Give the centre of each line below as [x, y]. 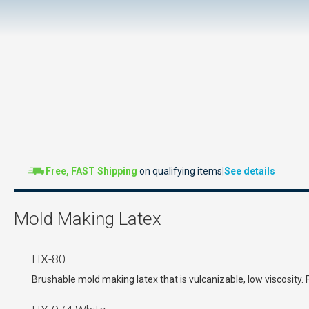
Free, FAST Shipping [91, 171]
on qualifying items [180, 171]
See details [250, 171]
